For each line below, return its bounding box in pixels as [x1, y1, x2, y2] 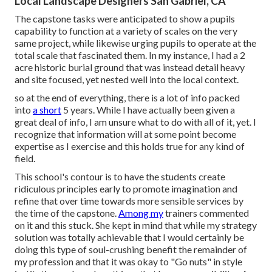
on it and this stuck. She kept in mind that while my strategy [15, 219, 257, 231]
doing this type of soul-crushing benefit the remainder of [15, 243, 247, 256]
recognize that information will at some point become [15, 128, 236, 140]
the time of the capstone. [15, 207, 118, 219]
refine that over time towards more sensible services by [15, 195, 243, 207]
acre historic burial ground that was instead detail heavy [15, 61, 245, 73]
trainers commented [163, 207, 249, 219]
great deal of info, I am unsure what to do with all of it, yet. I [15, 116, 256, 128]
